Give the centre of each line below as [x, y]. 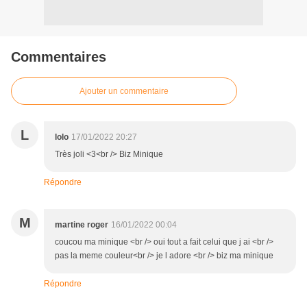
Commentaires [59, 57]
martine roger [82, 225]
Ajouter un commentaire [124, 91]
